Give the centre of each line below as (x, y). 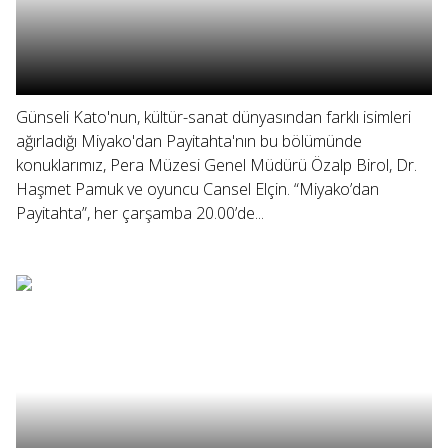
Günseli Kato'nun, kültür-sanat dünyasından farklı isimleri (213, 117)
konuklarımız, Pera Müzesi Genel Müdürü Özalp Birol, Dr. (216, 165)
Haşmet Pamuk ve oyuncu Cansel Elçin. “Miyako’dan (197, 189)
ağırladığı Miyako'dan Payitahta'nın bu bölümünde (189, 141)
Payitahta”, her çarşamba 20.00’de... (140, 213)
